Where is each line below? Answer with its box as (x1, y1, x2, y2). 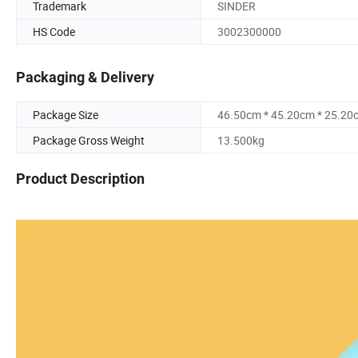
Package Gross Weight (33, 133, 145, 149)
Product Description (16, 170, 145, 188)
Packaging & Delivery (16, 69, 154, 86)
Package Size (33, 107, 98, 123)
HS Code (33, 23, 75, 39)
